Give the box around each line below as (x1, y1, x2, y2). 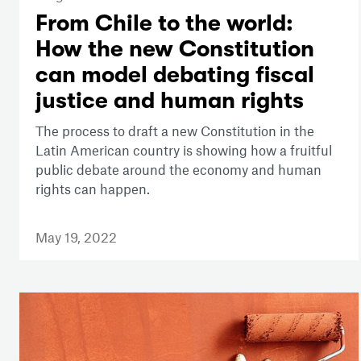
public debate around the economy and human (35, 160, 322, 177)
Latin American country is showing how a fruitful (35, 141, 332, 158)
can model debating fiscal (35, 61, 314, 88)
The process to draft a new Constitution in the (35, 122, 314, 139)
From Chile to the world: (35, 10, 293, 36)
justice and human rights (35, 87, 304, 114)
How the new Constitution (35, 35, 314, 62)
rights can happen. (35, 180, 150, 197)
